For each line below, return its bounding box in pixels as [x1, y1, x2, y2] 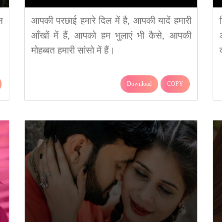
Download [127, 80, 152, 87]
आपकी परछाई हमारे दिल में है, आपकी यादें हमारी [31, 15, 191, 26]
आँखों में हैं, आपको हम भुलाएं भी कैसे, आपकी [31, 30, 191, 41]
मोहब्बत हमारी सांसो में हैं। [31, 45, 115, 55]
